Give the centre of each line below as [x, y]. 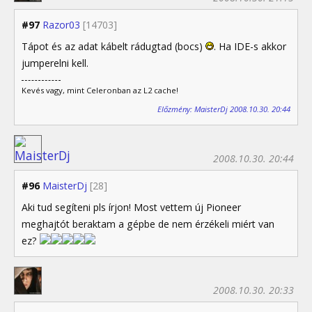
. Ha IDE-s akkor [250, 47]
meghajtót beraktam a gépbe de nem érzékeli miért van [148, 224]
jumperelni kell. [55, 63]
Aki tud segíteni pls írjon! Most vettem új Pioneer [131, 207]
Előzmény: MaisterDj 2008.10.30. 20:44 [224, 109]
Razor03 [61, 25]
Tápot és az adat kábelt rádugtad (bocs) [114, 47]
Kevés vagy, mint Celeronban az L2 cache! [100, 91]
